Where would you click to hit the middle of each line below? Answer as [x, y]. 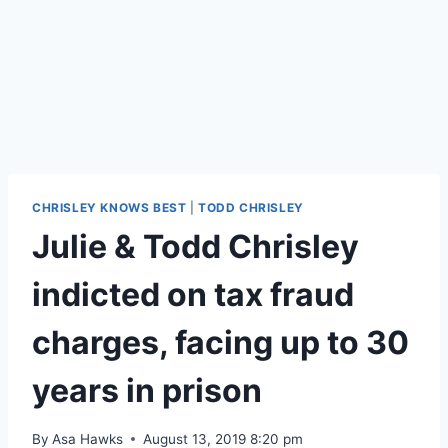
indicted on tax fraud [193, 295]
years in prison [147, 391]
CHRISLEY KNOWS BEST [109, 208]
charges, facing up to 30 [220, 343]
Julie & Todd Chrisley [195, 247]
